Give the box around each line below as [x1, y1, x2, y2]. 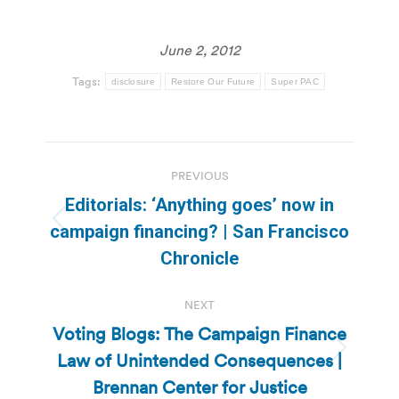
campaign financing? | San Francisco [50, 220, 349, 242]
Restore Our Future [170, 76, 256, 86]
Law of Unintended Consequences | [57, 348, 342, 372]
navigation [44, 181, 188, 217]
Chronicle [160, 247, 239, 269]
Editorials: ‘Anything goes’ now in [65, 193, 334, 216]
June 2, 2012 [159, 40, 240, 59]
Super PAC [271, 76, 320, 86]
